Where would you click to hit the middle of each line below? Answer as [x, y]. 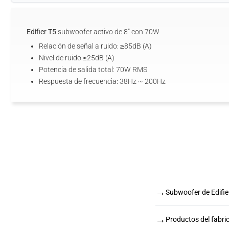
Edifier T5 [41, 32]
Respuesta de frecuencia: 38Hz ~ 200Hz [102, 81]
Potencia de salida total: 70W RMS [93, 70]
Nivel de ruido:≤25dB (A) [77, 58]
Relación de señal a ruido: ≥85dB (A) [95, 46]
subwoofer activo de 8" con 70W [108, 32]
